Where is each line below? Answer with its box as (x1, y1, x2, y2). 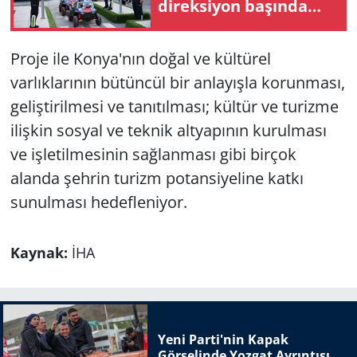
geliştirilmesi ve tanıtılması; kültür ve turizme (10, 95, 339, 117)
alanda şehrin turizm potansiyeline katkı (10, 167, 304, 189)
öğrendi (158, 15, 218, 37)
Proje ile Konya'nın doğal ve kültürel (10, 47, 271, 69)
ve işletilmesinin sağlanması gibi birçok (10, 143, 296, 165)
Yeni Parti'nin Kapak (157, 331, 288, 349)
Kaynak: (10, 242, 72, 262)
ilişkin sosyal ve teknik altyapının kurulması (10, 119, 327, 141)
